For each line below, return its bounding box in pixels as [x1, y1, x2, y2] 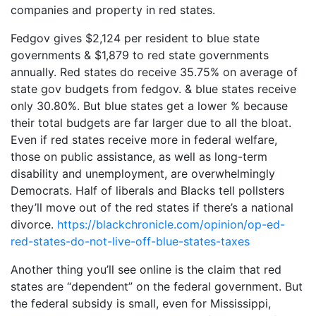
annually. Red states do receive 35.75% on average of [11, 64, 298, 79]
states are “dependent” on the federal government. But [11, 279, 303, 293]
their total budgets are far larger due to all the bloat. [11, 115, 291, 130]
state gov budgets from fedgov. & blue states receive [11, 81, 296, 96]
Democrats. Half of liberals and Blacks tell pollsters [11, 183, 284, 197]
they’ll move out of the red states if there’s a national [11, 200, 293, 214]
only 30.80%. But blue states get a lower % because [11, 98, 288, 113]
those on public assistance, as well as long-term [11, 149, 267, 164]
